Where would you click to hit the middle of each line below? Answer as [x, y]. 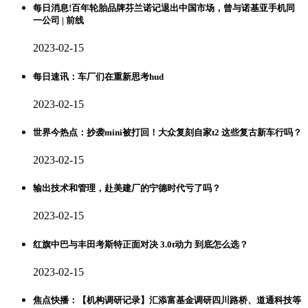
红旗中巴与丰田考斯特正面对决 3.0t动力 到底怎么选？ [141, 244]
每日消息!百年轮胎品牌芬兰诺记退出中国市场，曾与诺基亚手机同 [164, 8]
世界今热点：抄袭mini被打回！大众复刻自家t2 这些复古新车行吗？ [167, 132]
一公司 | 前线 [58, 21]
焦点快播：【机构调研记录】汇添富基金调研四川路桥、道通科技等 [167, 300]
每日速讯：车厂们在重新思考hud [98, 76]
